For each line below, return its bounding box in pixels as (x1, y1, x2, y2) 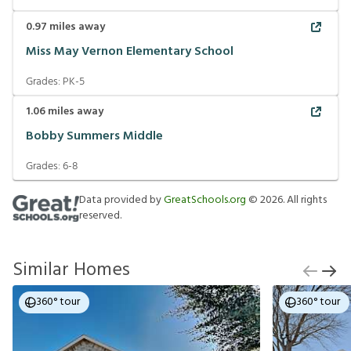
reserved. (79, 207, 121, 225)
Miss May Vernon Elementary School (26, 41, 233, 62)
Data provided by (79, 191, 164, 209)
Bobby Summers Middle (26, 125, 163, 147)
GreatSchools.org (164, 191, 246, 209)
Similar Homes (13, 255, 130, 285)
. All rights (283, 191, 327, 209)
